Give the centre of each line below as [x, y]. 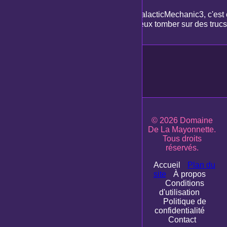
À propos [189, 174]
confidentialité [179, 210]
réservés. [182, 147]
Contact [182, 219]
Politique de [184, 201]
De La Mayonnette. [182, 129]
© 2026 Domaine [182, 120]
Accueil [167, 165]
